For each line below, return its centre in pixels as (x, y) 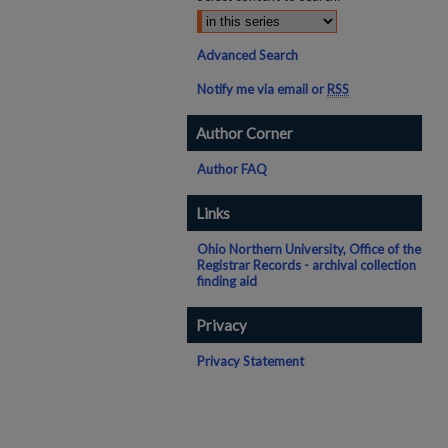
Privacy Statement (250, 361)
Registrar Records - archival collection (306, 265)
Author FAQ (232, 169)
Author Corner (244, 133)
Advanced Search (247, 55)
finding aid (227, 281)
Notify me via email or (262, 89)
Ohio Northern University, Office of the (309, 249)
